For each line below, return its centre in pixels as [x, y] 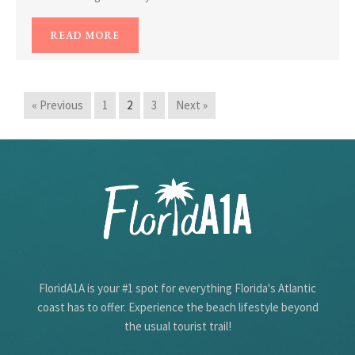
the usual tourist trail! [177, 326]
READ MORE [85, 35]
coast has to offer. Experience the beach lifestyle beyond [177, 307]
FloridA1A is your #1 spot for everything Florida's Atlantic [177, 288]
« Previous [57, 105]
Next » [192, 105]
